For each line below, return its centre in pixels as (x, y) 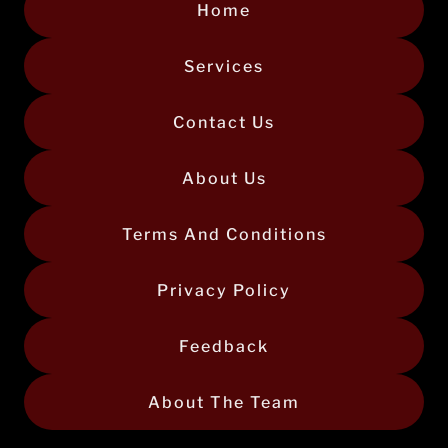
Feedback (224, 346)
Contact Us (224, 122)
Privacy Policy (224, 290)
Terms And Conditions (224, 234)
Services (224, 66)
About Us (224, 178)
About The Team (224, 402)
